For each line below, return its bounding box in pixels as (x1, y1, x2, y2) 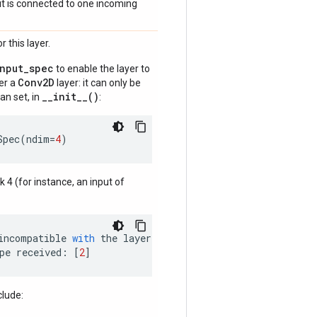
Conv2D (18, 76, 54, 89)
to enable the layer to (54, 63, 150, 74)
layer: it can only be (54, 77, 141, 88)
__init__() (42, 90, 99, 103)
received (16, 246, 62, 259)
